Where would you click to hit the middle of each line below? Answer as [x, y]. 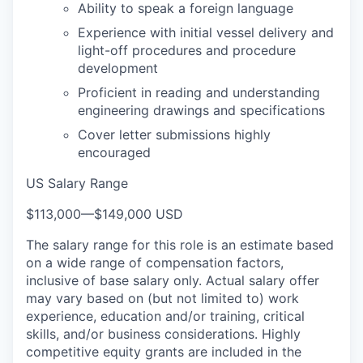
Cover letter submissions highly [174, 135]
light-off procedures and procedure [187, 50]
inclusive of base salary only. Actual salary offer [173, 280]
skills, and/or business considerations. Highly [163, 334]
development [118, 68]
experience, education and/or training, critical [165, 316]
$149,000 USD [139, 214]
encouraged [114, 152]
